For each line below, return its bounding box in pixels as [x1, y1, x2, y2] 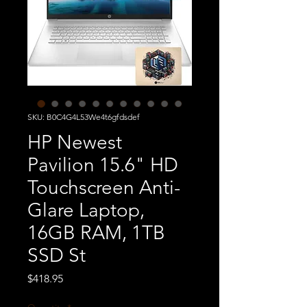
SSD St [27, 244, 86, 267]
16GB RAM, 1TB [27, 221, 165, 244]
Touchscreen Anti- [27, 176, 180, 199]
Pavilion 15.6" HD [27, 153, 178, 176]
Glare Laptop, [27, 199, 145, 221]
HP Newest [27, 131, 122, 153]
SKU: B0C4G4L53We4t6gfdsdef [27, 112, 140, 122]
